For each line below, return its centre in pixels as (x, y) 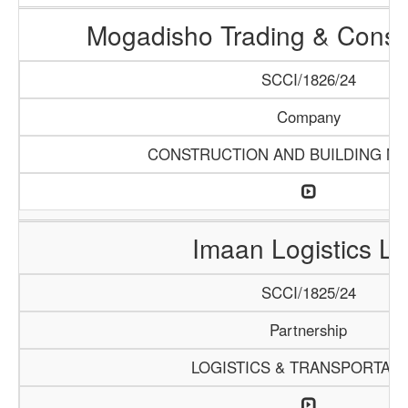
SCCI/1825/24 (308, 292)
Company (308, 117)
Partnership (308, 330)
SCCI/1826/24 (308, 79)
